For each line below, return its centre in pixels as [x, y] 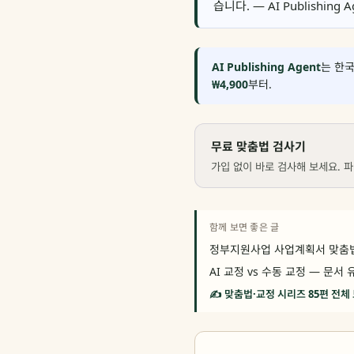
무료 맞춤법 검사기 [258, 146]
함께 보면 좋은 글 [245, 227]
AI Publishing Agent [266, 67]
